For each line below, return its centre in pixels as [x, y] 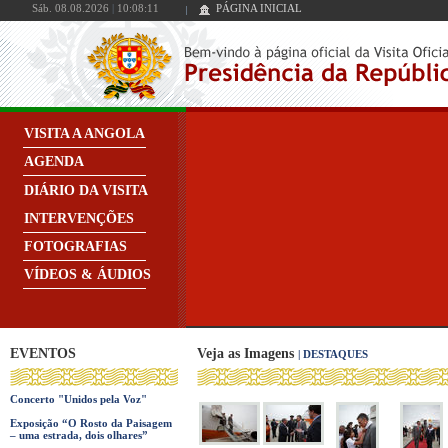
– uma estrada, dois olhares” [78, 434]
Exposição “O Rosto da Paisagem [90, 422]
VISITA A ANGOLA [85, 134]
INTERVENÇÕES [79, 218]
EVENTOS [42, 353]
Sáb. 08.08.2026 [72, 8]
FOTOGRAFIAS [76, 246]
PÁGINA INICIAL [258, 8]
